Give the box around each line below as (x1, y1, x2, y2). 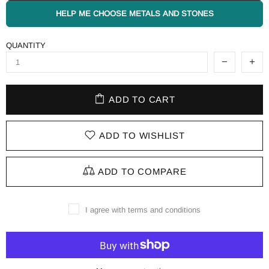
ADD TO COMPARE (97, 166, 187, 177)
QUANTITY (6, 40, 46, 50)
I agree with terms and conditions (85, 205, 201, 214)
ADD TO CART (109, 94, 175, 104)
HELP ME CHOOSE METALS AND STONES (55, 8, 214, 18)
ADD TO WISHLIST (99, 130, 185, 141)
